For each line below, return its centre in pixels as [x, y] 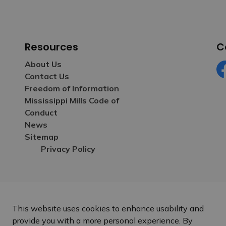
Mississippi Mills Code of [72, 100]
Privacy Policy [68, 149]
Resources [51, 47]
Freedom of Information [72, 88]
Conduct [41, 112]
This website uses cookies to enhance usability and [108, 208]
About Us [43, 64]
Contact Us [47, 76]
